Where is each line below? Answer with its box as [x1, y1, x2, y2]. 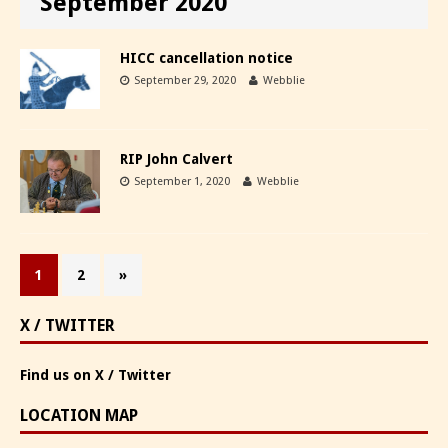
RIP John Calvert [120, 150, 233, 167]
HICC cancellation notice [120, 49, 293, 66]
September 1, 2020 [134, 174, 230, 188]
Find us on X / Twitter [20, 367, 171, 384]
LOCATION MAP [20, 406, 138, 426]
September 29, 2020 [134, 73, 236, 87]
